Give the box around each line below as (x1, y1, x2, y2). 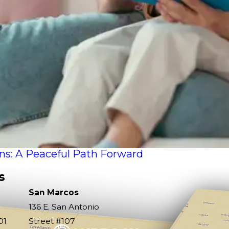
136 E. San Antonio (29, 201, 99, 212)
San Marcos (29, 187, 79, 197)
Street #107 (29, 216, 75, 226)
